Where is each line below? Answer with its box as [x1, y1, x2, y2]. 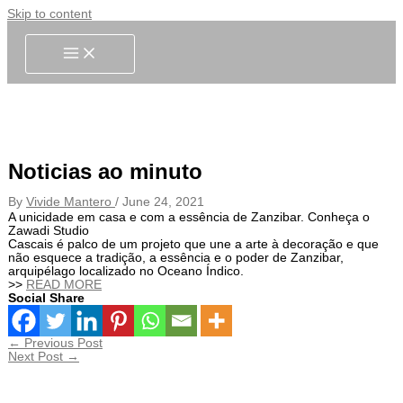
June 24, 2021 [122, 194, 204, 209]
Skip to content [7, 7, 92, 21]
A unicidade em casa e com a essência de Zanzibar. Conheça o [8, 210, 370, 224]
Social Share [8, 291, 85, 305]
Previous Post [21, 336, 103, 350]
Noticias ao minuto [8, 159, 202, 184]
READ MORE [26, 277, 102, 291]
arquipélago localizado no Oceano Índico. [8, 264, 244, 278]
